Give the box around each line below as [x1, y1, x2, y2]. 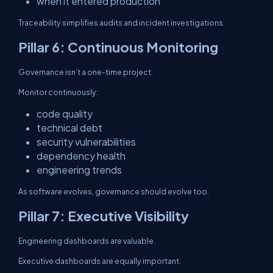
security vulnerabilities [37, 136, 136, 147]
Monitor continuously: [18, 87, 98, 97]
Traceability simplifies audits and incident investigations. [18, 18, 225, 27]
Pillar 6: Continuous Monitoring [18, 38, 218, 55]
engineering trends [37, 164, 122, 175]
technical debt [37, 122, 102, 133]
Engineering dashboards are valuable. [18, 236, 155, 246]
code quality [37, 108, 93, 119]
